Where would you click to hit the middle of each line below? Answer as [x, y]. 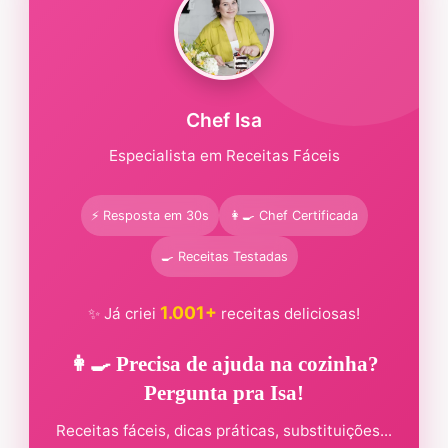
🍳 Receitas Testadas [224, 257]
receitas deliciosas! [288, 314]
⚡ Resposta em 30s [149, 216]
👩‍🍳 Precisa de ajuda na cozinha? [224, 364]
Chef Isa [224, 120]
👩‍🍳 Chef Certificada [293, 216]
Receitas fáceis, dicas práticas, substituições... [224, 431]
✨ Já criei [124, 314]
